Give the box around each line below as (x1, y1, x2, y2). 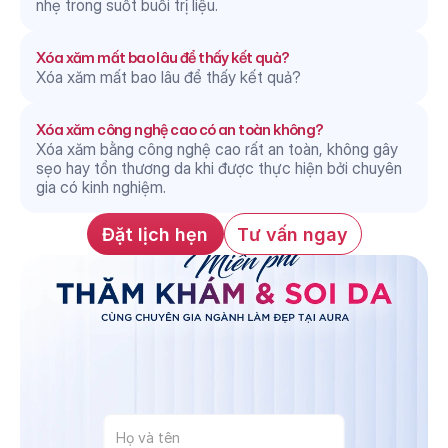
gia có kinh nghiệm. (36, 177, 166, 197)
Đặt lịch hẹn (102, 223, 208, 245)
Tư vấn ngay (237, 223, 348, 245)
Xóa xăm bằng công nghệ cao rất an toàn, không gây (36, 139, 398, 159)
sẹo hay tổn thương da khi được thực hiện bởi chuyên (36, 158, 402, 178)
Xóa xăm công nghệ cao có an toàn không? (36, 120, 324, 139)
